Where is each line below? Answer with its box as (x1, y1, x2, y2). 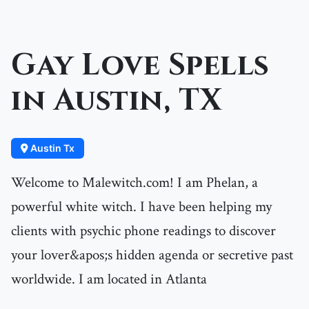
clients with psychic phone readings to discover (11, 221, 276, 241)
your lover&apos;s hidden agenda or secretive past (11, 246, 293, 265)
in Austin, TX (11, 81, 222, 121)
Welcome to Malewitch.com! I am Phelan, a (11, 173, 258, 192)
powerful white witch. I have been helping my (11, 197, 272, 217)
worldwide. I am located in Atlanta (11, 270, 207, 289)
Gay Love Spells (11, 46, 270, 86)
